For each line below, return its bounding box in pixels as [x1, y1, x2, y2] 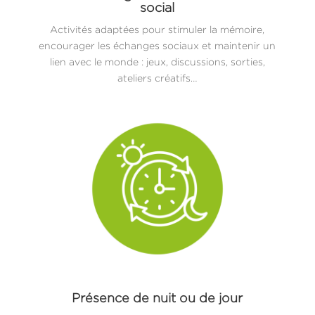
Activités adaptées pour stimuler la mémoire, [50, 23, 265, 34]
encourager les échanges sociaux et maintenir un [39, 39, 276, 51]
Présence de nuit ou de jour [72, 290, 243, 304]
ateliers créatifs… [117, 72, 198, 83]
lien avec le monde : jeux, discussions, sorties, [49, 56, 265, 67]
